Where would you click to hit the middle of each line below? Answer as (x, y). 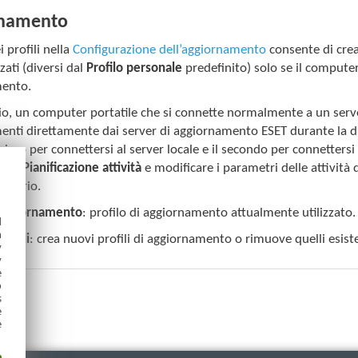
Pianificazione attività (82, 168)
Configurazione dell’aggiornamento (170, 50)
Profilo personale (135, 68)
